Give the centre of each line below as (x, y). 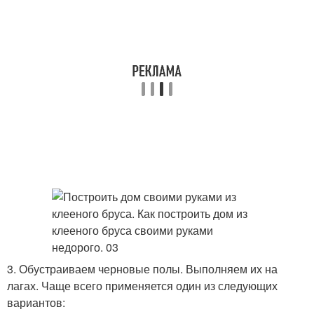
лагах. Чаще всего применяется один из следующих (142, 286)
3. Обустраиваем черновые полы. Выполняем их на (142, 269)
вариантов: (36, 302)
